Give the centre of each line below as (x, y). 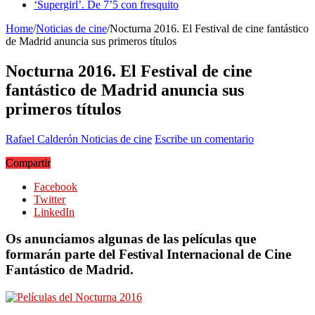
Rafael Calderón (43, 139)
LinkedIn (54, 212)
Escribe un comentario (204, 139)
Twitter (50, 199)
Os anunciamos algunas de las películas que (131, 239)
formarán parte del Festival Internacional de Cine (148, 255)
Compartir (28, 162)
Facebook (56, 186)
